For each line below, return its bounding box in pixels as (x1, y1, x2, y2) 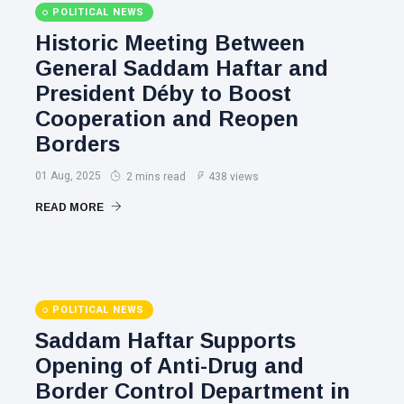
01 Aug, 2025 (35, 170, 101, 182)
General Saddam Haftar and (35, 56, 328, 80)
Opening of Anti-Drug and (35, 353, 304, 378)
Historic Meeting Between (35, 31, 305, 55)
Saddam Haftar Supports (35, 328, 296, 353)
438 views (208, 170, 259, 183)
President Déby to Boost (35, 81, 291, 106)
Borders (35, 132, 120, 156)
